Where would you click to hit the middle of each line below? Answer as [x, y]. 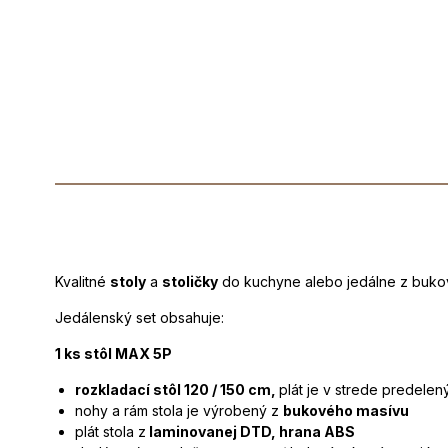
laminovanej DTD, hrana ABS [250, 432]
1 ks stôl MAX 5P [113, 354]
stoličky [190, 282]
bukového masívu [346, 411]
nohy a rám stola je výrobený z [179, 411]
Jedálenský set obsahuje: [139, 318]
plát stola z [110, 432]
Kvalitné [82, 282]
